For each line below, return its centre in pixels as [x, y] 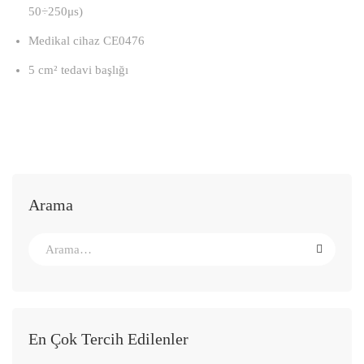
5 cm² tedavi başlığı [78, 70]
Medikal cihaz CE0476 [87, 41]
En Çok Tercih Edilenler [108, 339]
